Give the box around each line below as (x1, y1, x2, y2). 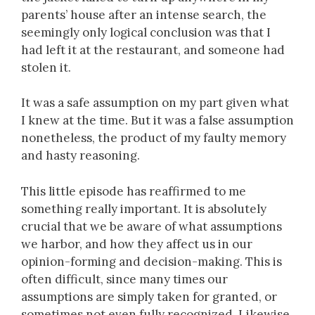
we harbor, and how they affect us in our (21, 236, 252, 252)
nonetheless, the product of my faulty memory (21, 130, 286, 146)
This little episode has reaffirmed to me (21, 183, 246, 199)
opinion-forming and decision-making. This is (21, 253, 282, 269)
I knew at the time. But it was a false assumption (21, 112, 294, 128)
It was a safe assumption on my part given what (21, 95, 289, 110)
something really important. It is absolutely (21, 200, 266, 217)
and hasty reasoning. (21, 148, 140, 163)
